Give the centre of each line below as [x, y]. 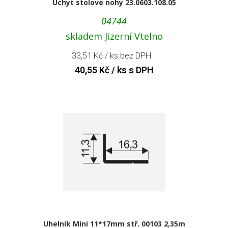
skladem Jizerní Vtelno [114, 36]
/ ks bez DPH [127, 55]
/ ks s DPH [131, 70]
